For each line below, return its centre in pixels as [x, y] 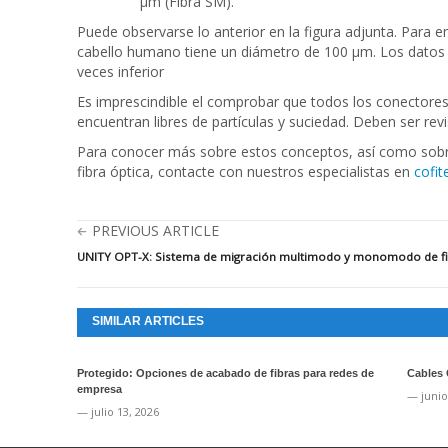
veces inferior [120, 71]
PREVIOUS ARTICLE [155, 230]
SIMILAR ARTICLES [148, 321]
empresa [99, 389]
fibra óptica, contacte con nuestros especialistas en [245, 171]
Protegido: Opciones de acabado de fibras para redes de [225, 373]
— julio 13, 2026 [118, 411]
